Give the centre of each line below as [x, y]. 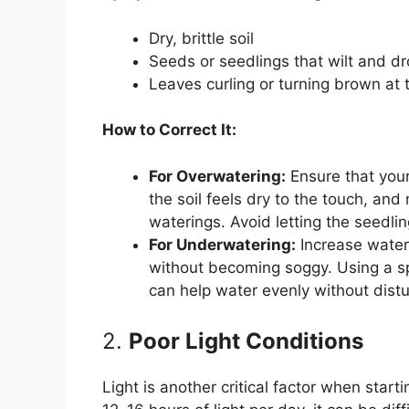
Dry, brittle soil [201, 38]
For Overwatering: [217, 176]
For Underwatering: [222, 244]
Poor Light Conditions [246, 341]
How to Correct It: [169, 130]
